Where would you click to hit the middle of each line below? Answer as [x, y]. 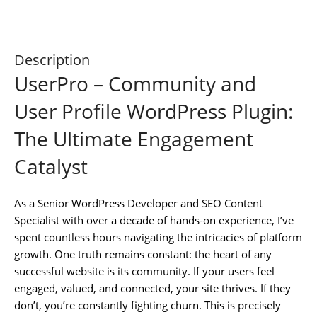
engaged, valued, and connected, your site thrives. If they [152, 288]
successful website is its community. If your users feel [144, 271]
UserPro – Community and [135, 83]
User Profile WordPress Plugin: [154, 111]
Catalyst [51, 166]
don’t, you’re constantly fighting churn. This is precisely [148, 305]
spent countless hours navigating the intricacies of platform [158, 237]
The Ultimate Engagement [134, 138]
